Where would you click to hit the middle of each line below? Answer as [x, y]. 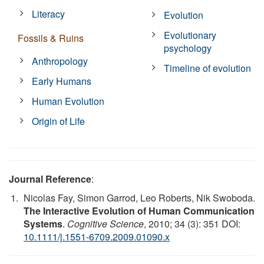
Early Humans [62, 81]
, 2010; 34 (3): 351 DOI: [192, 223]
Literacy [49, 14]
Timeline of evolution [208, 68]
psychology [188, 48]
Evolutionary [190, 35]
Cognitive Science [105, 223]
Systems [43, 223]
